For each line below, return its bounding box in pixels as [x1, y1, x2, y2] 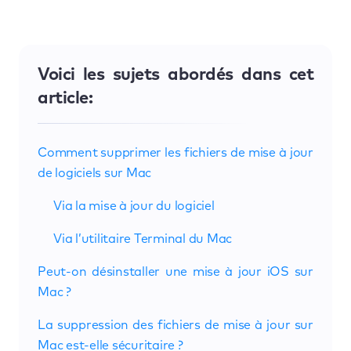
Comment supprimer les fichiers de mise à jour [38, 146, 313, 159]
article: [38, 89, 92, 107]
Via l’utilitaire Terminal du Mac [53, 232, 233, 245]
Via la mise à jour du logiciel [53, 199, 215, 212]
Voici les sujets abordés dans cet [38, 66, 313, 84]
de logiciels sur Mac [38, 166, 157, 179]
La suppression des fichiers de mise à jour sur [38, 318, 313, 331]
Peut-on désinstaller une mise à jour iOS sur [38, 265, 313, 278]
